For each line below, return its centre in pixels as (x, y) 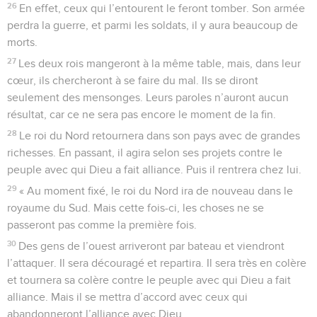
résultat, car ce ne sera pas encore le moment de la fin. (142, 114)
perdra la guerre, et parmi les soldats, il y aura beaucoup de (152, 25)
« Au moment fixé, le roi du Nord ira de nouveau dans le (156, 191)
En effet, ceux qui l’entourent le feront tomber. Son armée (162, 8)
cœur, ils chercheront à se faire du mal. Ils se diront (133, 80)
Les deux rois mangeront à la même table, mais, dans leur (160, 63)
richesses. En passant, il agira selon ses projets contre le (145, 152)
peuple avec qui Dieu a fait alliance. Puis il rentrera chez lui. (154, 169)
